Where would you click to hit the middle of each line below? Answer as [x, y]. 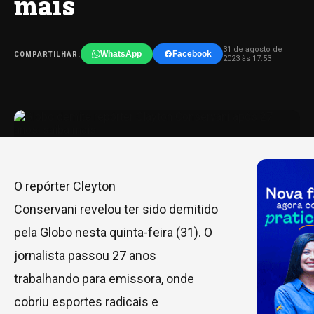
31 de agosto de [253, 50]
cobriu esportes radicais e [86, 302]
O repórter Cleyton [65, 186]
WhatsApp [121, 54]
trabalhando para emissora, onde [104, 279]
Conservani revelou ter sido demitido [116, 210]
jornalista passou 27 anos [85, 256]
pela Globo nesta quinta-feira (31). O [113, 233]
